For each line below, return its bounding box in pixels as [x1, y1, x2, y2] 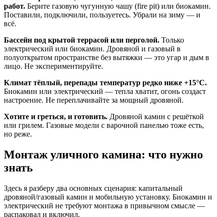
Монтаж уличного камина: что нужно [4, 148, 203, 161]
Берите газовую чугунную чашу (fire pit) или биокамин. [25, 2, 211, 11]
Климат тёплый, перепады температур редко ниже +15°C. [4, 78, 207, 87]
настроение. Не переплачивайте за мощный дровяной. [4, 96, 184, 105]
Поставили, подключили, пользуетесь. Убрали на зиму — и [4, 11, 201, 19]
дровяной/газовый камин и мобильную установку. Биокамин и [4, 193, 212, 201]
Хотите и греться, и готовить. [4, 112, 108, 121]
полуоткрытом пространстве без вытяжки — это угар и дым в [4, 53, 209, 62]
